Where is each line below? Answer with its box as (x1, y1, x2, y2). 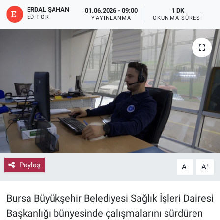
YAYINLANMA (91, 15, 132, 22)
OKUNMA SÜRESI (153, 15, 203, 22)
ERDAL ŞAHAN (27, 5, 70, 13)
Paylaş (19, 160, 41, 169)
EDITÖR (27, 13, 49, 20)
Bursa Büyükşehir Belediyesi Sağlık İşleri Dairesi (6, 192, 214, 205)
